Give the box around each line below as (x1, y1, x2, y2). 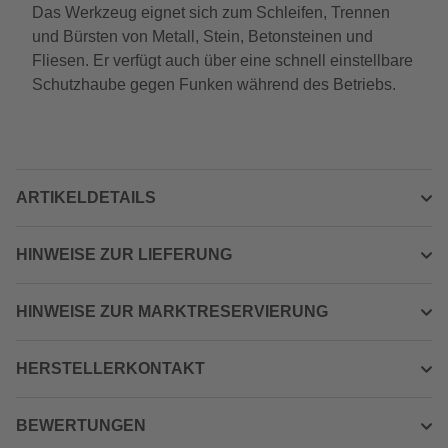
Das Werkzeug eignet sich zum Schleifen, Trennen (32, 4, 390, 21)
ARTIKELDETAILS (16, 189, 156, 206)
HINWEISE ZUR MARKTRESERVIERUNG (16, 303, 328, 320)
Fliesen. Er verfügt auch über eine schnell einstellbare (32, 52, 413, 69)
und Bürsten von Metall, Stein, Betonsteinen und (32, 28, 373, 45)
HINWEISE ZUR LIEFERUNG (16, 246, 232, 263)
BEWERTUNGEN (16, 417, 146, 434)
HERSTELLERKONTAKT (16, 360, 205, 377)
